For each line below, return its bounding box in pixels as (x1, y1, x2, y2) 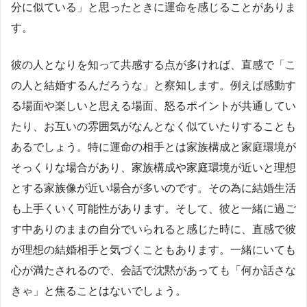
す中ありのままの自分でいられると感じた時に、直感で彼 (11, 223, 296, 236)
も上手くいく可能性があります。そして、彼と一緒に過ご (11, 203, 296, 215)
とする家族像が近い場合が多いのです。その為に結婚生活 (11, 182, 296, 195)
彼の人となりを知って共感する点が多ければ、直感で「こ (11, 59, 296, 71)
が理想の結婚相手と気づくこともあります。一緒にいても (11, 244, 296, 256)
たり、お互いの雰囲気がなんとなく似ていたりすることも (11, 121, 296, 133)
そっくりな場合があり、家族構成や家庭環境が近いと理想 (11, 162, 296, 174)
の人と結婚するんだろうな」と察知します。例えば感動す (11, 79, 296, 92)
